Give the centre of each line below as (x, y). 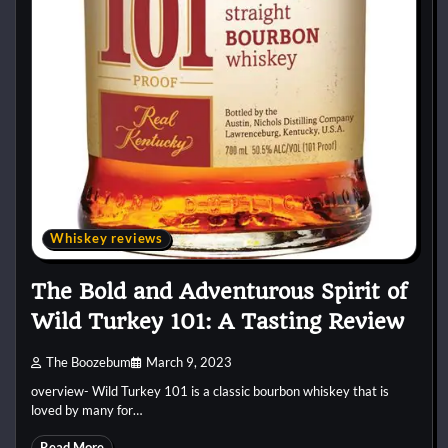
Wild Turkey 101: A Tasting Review (217, 322)
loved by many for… (86, 410)
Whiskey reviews (106, 239)
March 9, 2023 (189, 363)
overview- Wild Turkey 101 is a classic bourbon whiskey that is (210, 391)
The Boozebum (88, 363)
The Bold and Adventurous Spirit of (219, 292)
